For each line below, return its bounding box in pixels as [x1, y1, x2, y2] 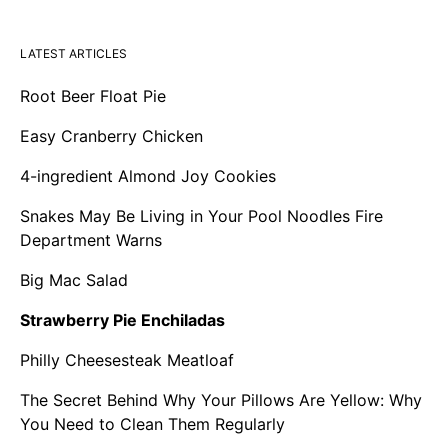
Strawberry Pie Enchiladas [20, 310, 225, 331]
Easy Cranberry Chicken [20, 126, 203, 147]
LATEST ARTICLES [20, 46, 127, 62]
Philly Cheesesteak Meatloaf [20, 350, 234, 371]
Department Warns [20, 230, 162, 251]
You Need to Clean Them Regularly [20, 414, 285, 435]
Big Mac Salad [20, 270, 128, 291]
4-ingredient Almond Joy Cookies [20, 166, 276, 187]
